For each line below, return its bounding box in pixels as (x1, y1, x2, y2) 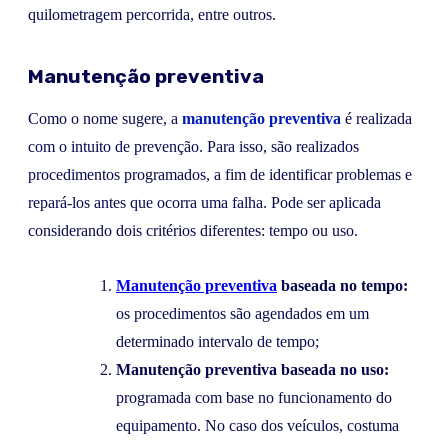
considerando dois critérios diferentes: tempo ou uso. (28, 222, 358, 240)
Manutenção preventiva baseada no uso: (116, 360, 389, 378)
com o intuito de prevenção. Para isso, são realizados (28, 138, 359, 156)
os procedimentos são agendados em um (116, 304, 369, 322)
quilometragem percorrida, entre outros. (28, 5, 276, 23)
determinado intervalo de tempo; (116, 332, 319, 350)
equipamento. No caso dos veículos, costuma (116, 416, 399, 434)
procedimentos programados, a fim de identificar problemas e (28, 166, 412, 184)
